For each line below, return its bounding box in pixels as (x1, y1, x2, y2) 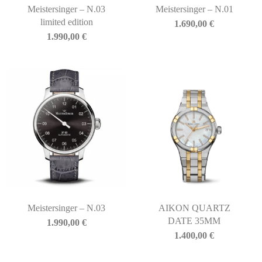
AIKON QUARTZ (158, 203, 230, 213)
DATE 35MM (168, 216, 221, 226)
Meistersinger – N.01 (155, 4, 233, 14)
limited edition (40, 16, 93, 27)
